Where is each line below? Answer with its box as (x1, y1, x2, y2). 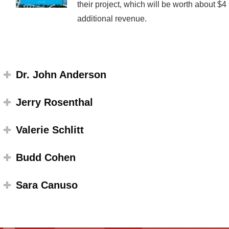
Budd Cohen (15, 151, 76, 163)
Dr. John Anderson (15, 68, 106, 80)
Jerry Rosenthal (15, 96, 93, 108)
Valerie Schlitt (15, 124, 84, 135)
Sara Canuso (15, 179, 78, 191)
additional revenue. (77, 14, 147, 23)
